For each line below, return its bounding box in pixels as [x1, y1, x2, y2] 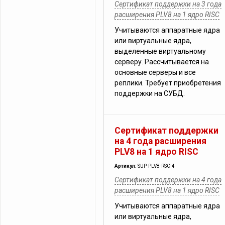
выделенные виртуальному [115, 47, 206, 55]
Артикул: [115, 163, 138, 169]
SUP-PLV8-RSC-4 [138, 163, 175, 169]
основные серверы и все [115, 68, 196, 76]
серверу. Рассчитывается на [115, 58, 209, 66]
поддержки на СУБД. [115, 89, 185, 97]
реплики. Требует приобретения [115, 79, 221, 87]
